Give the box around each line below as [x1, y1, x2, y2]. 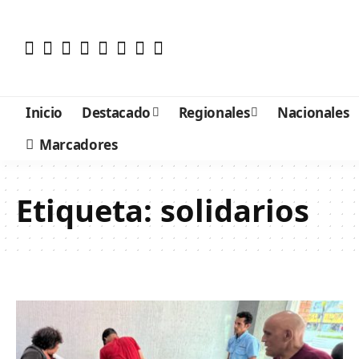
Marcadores [39, 135, 118, 154]
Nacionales [276, 103, 349, 122]
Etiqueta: [16, 189, 160, 231]
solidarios [160, 189, 309, 231]
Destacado [81, 103, 151, 122]
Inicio [26, 103, 63, 122]
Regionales [178, 103, 250, 122]
